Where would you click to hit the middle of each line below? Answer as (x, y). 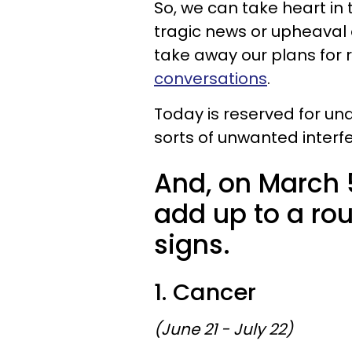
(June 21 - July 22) (224, 329)
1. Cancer (205, 292)
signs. (192, 245)
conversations (211, 79)
